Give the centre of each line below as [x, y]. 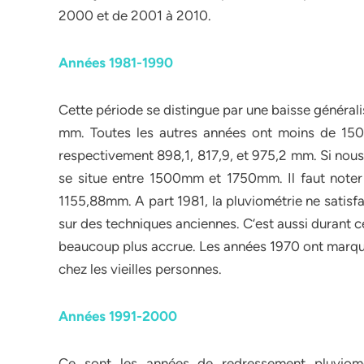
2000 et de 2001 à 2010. [135, 15]
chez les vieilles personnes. [140, 269]
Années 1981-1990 [117, 63]
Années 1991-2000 [119, 316]
